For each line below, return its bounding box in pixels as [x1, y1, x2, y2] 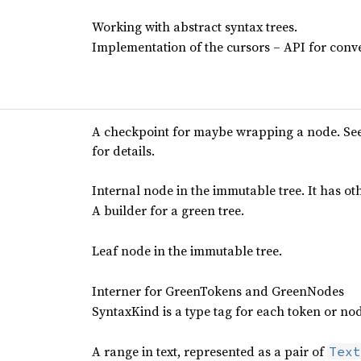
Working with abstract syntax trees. [91, 18, 297, 35]
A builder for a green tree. [91, 201, 244, 219]
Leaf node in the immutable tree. [91, 242, 282, 259]
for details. [91, 142, 155, 160]
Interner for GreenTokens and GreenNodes [91, 282, 344, 300]
